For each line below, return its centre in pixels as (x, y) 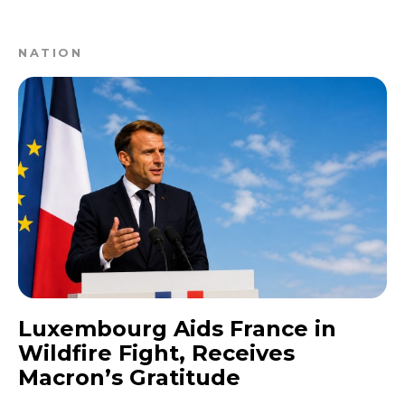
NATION (50, 52)
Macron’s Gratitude (129, 377)
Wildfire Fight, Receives (156, 353)
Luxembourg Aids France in (177, 328)
